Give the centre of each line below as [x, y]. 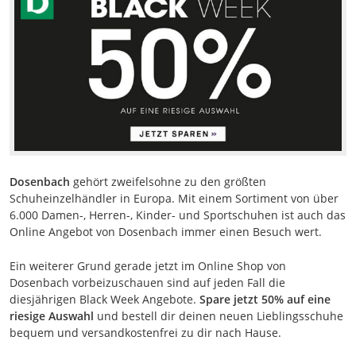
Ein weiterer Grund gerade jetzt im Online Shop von [148, 266]
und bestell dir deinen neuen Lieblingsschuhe [219, 316]
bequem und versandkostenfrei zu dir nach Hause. [145, 333]
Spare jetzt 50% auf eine [265, 300]
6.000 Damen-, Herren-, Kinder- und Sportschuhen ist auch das [178, 215]
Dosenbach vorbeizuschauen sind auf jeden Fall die [147, 283]
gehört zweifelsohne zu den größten [168, 182]
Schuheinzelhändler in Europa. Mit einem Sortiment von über [174, 199]
